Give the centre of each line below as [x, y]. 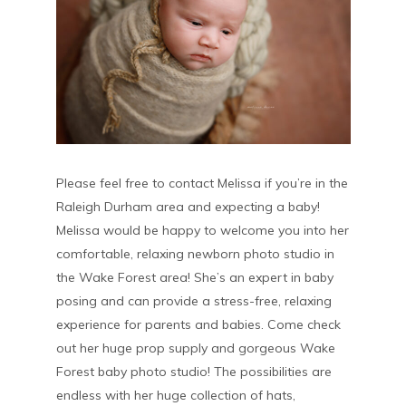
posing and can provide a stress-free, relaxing [193, 301]
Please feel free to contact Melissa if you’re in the [202, 184]
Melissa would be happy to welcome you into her [202, 231]
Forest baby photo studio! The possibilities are [193, 372]
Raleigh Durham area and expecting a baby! [188, 207]
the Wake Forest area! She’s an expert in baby [194, 278]
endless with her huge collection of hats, [175, 396]
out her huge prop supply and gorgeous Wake [195, 348]
